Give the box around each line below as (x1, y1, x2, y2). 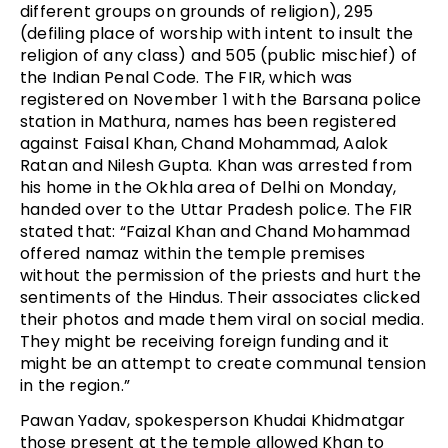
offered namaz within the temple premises (20, 241, 366, 265)
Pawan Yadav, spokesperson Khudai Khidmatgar (20, 408, 406, 432)
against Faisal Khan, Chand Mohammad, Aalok (20, 131, 389, 155)
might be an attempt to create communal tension (20, 351, 427, 375)
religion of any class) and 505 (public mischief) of (20, 43, 418, 67)
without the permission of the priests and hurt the (20, 263, 422, 287)
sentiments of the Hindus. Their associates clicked (20, 285, 421, 309)
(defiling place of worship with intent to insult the (20, 21, 414, 45)
